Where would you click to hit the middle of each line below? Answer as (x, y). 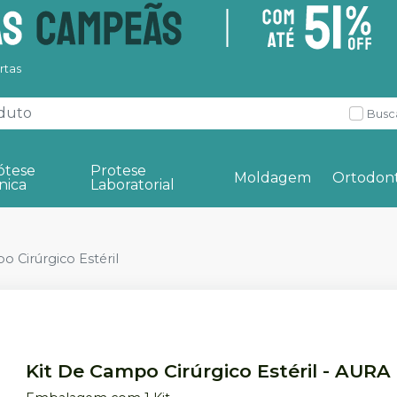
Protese (119, 171)
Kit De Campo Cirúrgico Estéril (172, 371)
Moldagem (272, 178)
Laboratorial (133, 185)
